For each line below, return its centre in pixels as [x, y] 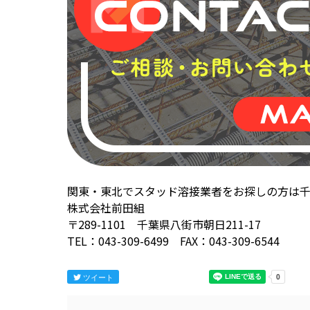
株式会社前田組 [106, 208]
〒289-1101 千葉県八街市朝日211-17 [164, 225]
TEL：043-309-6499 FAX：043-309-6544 [173, 241]
